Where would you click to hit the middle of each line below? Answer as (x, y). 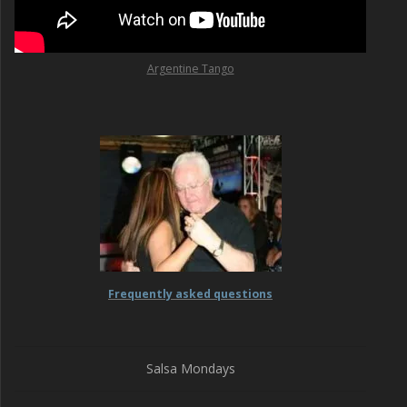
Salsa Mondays (190, 368)
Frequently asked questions (190, 294)
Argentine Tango (190, 69)
